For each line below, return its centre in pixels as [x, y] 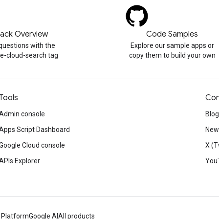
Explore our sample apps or [172, 46]
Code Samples [172, 34]
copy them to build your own [172, 55]
